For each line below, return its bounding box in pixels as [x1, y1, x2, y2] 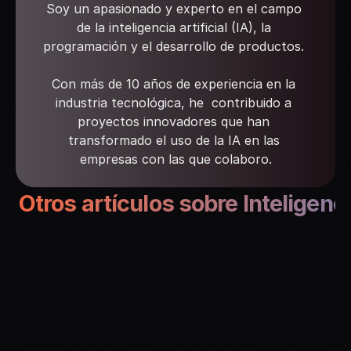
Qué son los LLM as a [103, 312, 227, 327]
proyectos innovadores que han [78, 114, 270, 129]
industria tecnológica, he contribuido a [56, 95, 291, 110]
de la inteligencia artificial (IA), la [76, 20, 271, 35]
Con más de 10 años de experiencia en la [52, 76, 295, 92]
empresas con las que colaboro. [79, 151, 272, 167]
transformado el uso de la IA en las [67, 132, 280, 148]
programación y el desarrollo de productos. [43, 38, 308, 54]
